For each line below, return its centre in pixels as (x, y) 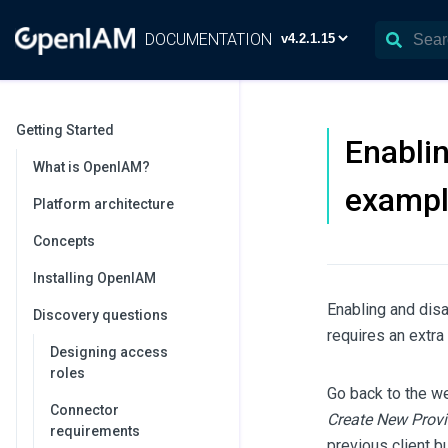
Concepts (64, 241)
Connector (84, 410)
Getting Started (65, 130)
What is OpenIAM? (91, 167)
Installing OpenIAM (94, 278)
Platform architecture (103, 204)
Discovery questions (100, 315)
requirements (95, 431)
